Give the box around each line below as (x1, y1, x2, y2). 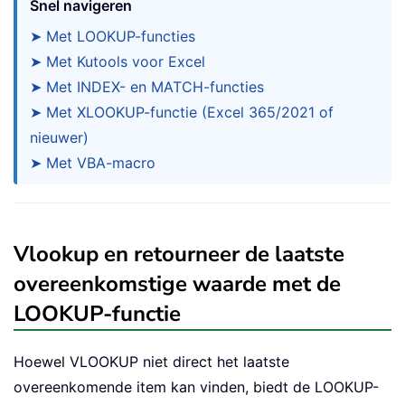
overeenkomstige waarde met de (14, 269, 341, 298)
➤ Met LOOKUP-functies (30, 27, 195, 45)
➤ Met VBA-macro (30, 154, 155, 172)
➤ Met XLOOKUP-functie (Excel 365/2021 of (30, 103, 334, 121)
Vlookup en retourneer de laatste (14, 240, 344, 268)
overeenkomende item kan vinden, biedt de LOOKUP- (14, 378, 379, 396)
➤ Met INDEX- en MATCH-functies (30, 78, 264, 96)
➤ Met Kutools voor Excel (30, 52, 205, 71)
